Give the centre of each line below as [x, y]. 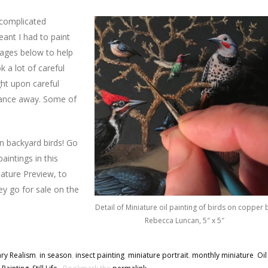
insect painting [100, 255]
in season [56, 255]
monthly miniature [223, 255]
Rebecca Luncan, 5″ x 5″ [184, 221]
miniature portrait [158, 255]
